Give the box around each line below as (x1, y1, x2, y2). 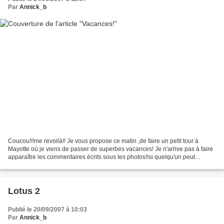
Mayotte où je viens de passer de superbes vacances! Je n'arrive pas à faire (8, 145, 213, 152)
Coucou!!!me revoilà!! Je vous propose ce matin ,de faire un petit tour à (8, 137, 198, 144)
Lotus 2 (8, 185, 40, 196)
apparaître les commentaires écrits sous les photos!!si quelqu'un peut (8, 153, 195, 160)
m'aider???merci (8, 161, 53, 168)
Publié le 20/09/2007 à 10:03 (8, 205, 87, 213)
